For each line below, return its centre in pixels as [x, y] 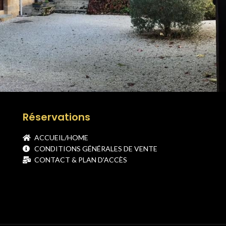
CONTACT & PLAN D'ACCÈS [80, 160]
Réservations [57, 117]
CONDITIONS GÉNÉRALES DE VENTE [96, 149]
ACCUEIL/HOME [61, 137]
